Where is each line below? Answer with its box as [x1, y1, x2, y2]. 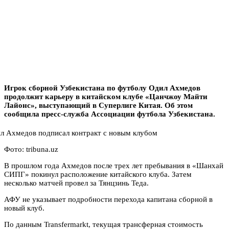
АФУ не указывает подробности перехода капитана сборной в [4, 195, 213, 203]
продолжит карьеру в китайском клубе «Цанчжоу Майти [4, 92, 208, 101]
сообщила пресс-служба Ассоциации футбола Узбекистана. [4, 109, 215, 118]
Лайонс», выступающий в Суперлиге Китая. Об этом [4, 101, 193, 109]
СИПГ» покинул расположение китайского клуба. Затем [4, 170, 192, 178]
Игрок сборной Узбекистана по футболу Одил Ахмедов [4, 83, 200, 92]
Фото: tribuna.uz [4, 145, 58, 153]
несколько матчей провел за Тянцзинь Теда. [4, 178, 149, 187]
